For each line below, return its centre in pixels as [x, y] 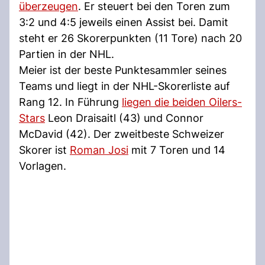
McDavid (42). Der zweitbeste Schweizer [122, 134]
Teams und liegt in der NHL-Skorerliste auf [125, 86]
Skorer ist [44, 150]
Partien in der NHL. [67, 54]
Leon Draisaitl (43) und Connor [124, 118]
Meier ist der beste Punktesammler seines [123, 70]
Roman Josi [99, 150]
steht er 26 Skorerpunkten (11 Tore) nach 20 [130, 38]
